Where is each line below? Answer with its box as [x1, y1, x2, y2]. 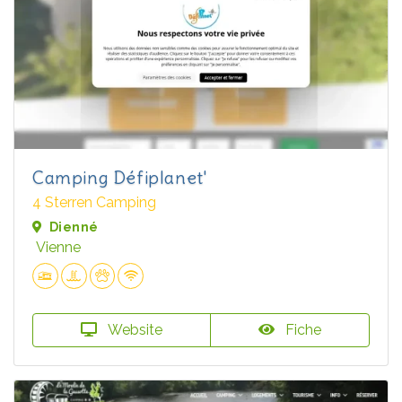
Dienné [49, 220, 99, 235]
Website [104, 321, 162, 339]
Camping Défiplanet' [32, 166, 207, 189]
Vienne [36, 239, 81, 257]
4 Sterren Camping [32, 194, 156, 212]
